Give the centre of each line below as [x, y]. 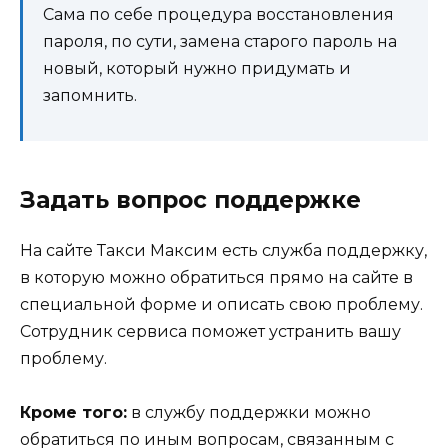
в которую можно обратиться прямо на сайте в [216, 277]
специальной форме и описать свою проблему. [221, 304]
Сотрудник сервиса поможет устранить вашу [210, 331]
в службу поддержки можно [249, 412]
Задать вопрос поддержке [190, 199]
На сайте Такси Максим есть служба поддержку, [223, 250]
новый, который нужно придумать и [197, 68]
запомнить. [90, 95]
